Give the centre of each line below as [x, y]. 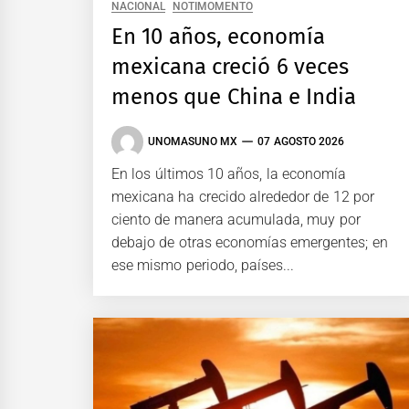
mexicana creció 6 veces [230, 66]
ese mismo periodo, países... [203, 265]
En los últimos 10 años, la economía [229, 173]
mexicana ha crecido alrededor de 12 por [243, 196]
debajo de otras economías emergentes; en [250, 242]
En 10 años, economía [218, 36]
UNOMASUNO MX [193, 142]
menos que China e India [234, 96]
